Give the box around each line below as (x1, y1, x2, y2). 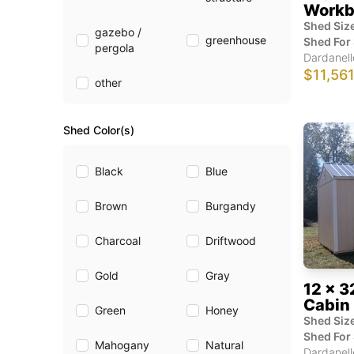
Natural (205, 338, 243, 352)
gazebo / (95, 25, 141, 39)
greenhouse (205, 33, 266, 47)
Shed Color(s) (63, 123, 134, 137)
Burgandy (205, 199, 256, 213)
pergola (95, 41, 134, 55)
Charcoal (95, 234, 141, 247)
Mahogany (95, 338, 149, 352)
